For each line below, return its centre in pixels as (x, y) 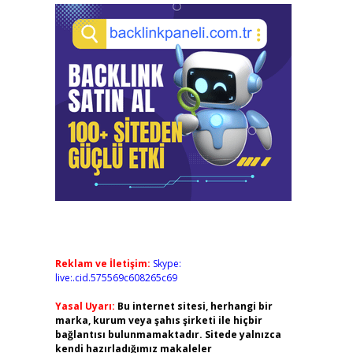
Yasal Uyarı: (85, 306)
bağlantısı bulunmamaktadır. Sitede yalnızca (168, 334)
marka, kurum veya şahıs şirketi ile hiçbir (158, 320)
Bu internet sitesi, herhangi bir (195, 306)
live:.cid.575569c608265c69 (116, 278)
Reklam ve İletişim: (102, 264)
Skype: (167, 264)
